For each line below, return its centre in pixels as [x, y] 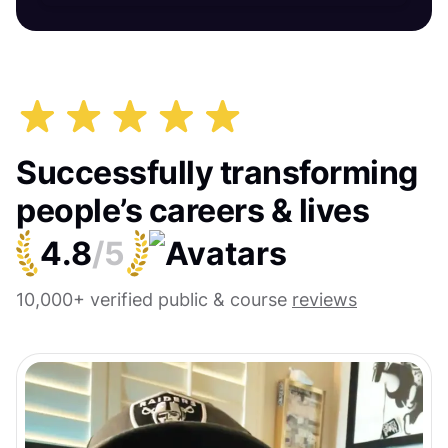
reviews [324, 299]
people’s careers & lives [192, 210]
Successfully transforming [217, 172]
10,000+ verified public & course [154, 299]
